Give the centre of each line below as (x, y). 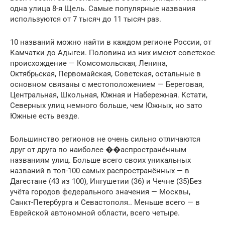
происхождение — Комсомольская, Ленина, (89, 63)
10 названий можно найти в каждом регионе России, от (111, 42)
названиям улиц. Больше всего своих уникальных (100, 160)
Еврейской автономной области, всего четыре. (95, 213)
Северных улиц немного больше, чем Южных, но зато (106, 105)
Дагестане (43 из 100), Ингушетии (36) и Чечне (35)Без (106, 181)
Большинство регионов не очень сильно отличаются (105, 139)
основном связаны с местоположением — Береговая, (107, 84)
